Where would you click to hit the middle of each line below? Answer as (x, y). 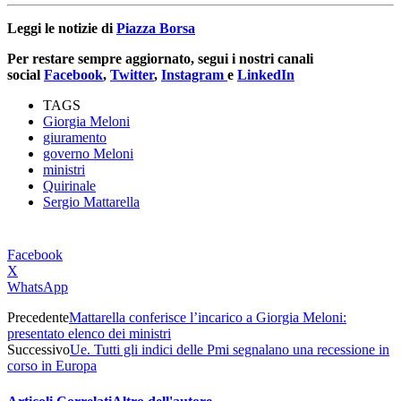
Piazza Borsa (156, 29)
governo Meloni (88, 154)
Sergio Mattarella (91, 202)
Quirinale (69, 186)
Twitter (132, 75)
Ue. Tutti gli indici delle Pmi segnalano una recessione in (230, 350)
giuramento (75, 138)
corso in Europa (52, 366)
